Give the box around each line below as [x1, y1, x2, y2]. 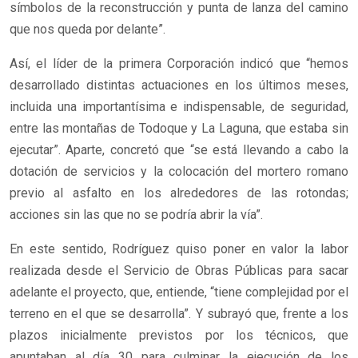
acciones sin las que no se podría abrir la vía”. [10, 207, 263, 223]
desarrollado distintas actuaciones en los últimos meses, [10, 78, 348, 93]
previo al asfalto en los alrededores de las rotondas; [10, 185, 348, 201]
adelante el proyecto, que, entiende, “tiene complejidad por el [10, 284, 348, 300]
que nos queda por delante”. [10, 22, 165, 38]
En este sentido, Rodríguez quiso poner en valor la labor [10, 241, 348, 257]
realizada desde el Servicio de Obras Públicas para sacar [10, 263, 348, 279]
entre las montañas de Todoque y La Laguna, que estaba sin [10, 121, 348, 137]
